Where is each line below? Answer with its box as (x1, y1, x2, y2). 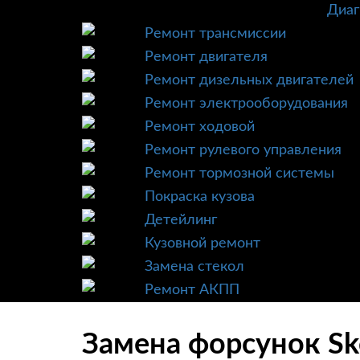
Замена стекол (145, 260, 244, 274)
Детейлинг (145, 213, 217, 227)
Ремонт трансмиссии (145, 27, 286, 41)
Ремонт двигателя (145, 50, 268, 64)
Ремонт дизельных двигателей (145, 73, 354, 88)
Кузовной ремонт (145, 236, 260, 251)
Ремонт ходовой (145, 120, 255, 134)
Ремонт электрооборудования (145, 96, 348, 111)
